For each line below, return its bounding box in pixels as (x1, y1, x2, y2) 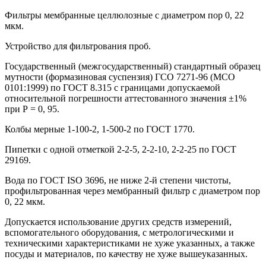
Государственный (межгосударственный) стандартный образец (5, 61, 261, 71)
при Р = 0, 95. (5, 103, 59, 114)
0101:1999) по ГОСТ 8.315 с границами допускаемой (5, 82, 220, 93)
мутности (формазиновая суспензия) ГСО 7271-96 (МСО (5, 71, 235, 82)
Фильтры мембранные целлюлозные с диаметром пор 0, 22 (5, 9, 244, 20)
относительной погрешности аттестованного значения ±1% (5, 93, 246, 103)
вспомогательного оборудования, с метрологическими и (5, 227, 234, 237)
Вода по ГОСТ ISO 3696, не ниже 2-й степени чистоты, (5, 175, 231, 185)
